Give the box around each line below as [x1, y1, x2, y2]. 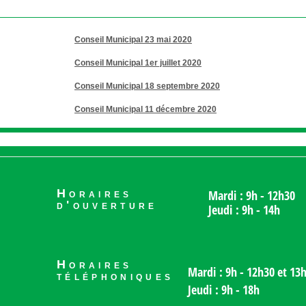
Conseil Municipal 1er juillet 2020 [74, 58, 201, 68]
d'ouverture [57, 198, 158, 212]
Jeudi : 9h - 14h [208, 201, 280, 218]
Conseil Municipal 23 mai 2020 [74, 35, 192, 44]
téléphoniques [57, 269, 174, 283]
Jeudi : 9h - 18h [188, 281, 260, 298]
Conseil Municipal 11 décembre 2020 [74, 105, 217, 114]
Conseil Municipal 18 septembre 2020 [74, 81, 220, 91]
